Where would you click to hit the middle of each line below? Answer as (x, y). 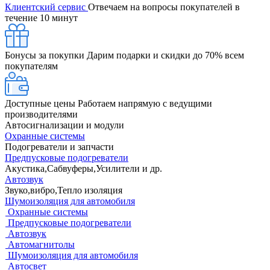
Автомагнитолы (41, 244)
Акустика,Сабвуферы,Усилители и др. (83, 168)
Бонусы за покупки (46, 55)
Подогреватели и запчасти (59, 146)
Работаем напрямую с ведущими (145, 103)
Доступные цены (41, 103)
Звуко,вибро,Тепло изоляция (64, 190)
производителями (41, 114)
